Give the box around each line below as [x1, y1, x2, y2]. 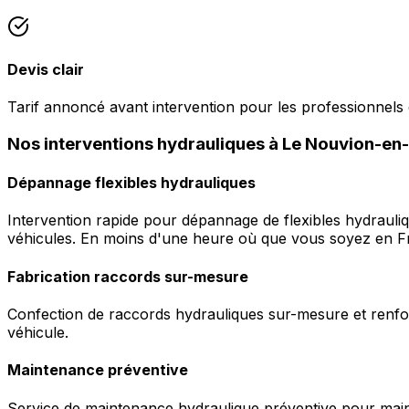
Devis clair [7, 59, 84, 79]
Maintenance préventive [7, 361, 188, 380]
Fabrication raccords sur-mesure [7, 267, 248, 286]
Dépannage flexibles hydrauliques [7, 173, 256, 193]
